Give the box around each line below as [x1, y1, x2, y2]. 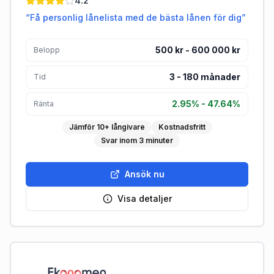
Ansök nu [124, 169, 165, 179]
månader [201, 72, 240, 82]
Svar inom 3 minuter [101, 136, 173, 145]
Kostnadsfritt [158, 122, 206, 131]
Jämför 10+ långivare [68, 122, 145, 131]
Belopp [34, 45, 60, 54]
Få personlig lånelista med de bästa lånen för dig [30, 12, 242, 23]
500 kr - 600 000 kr [155, 45, 240, 55]
